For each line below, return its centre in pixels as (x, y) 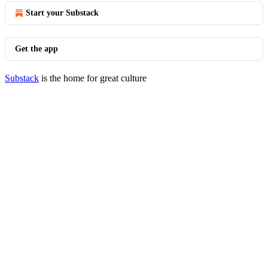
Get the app (36, 49)
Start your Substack (62, 13)
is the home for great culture (93, 78)
